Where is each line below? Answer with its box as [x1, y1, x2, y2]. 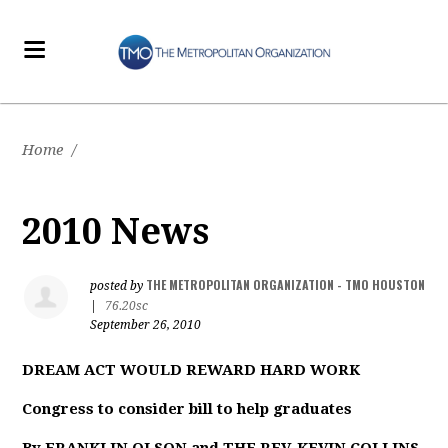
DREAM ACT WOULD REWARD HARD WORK [22, 361, 361, 379]
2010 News [22, 210, 210, 253]
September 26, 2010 [90, 318, 202, 332]
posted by [90, 279, 147, 293]
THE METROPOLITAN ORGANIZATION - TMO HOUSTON [146, 276, 426, 293]
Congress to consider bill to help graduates [22, 400, 353, 418]
